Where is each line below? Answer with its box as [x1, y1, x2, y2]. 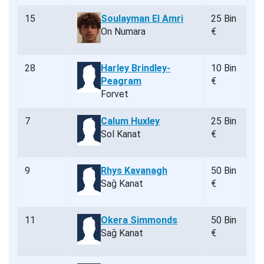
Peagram [101, 75, 141, 87]
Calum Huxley [101, 115, 160, 127]
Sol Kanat [101, 128, 141, 140]
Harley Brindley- [101, 62, 170, 74]
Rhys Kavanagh [101, 165, 167, 177]
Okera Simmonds [101, 214, 177, 226]
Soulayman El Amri [101, 13, 183, 25]
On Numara [101, 26, 146, 38]
